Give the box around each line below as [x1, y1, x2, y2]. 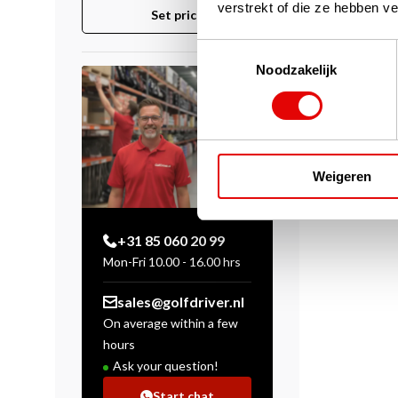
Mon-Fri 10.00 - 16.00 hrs [103, 254, 241, 269]
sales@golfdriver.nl [117, 293, 244, 310]
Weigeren [312, 169, 371, 185]
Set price [151, 7, 203, 22]
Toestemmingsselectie [196, 41, 328, 57]
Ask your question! [113, 358, 219, 373]
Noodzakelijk [256, 62, 338, 78]
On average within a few [103, 315, 238, 330]
